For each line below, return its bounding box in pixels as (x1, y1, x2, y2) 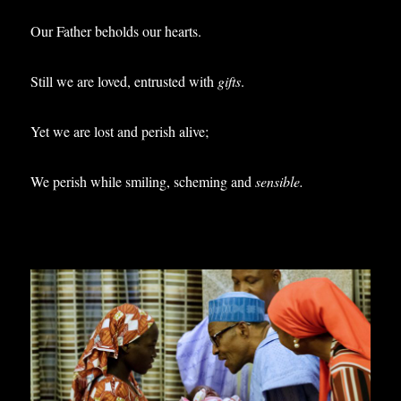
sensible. (255, 172, 304, 191)
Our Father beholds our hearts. (30, 21, 202, 40)
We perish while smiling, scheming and (30, 172, 256, 191)
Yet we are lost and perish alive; (30, 122, 209, 141)
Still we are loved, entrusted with (30, 72, 218, 90)
